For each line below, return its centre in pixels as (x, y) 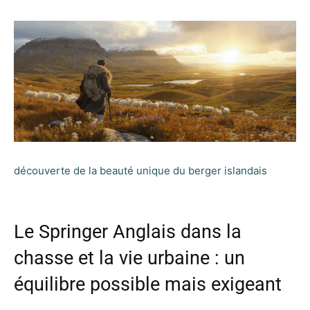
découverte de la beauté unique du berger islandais (140, 170)
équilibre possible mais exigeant (148, 284)
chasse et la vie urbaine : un (129, 258)
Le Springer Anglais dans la (128, 231)
